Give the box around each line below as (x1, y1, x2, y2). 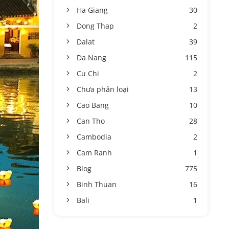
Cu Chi (77, 68, 99, 78)
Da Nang (77, 53, 106, 62)
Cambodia (77, 132, 111, 142)
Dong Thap (77, 21, 114, 31)
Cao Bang (77, 100, 109, 110)
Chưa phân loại (77, 84, 129, 94)
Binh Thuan (77, 179, 117, 189)
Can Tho (77, 116, 105, 126)
